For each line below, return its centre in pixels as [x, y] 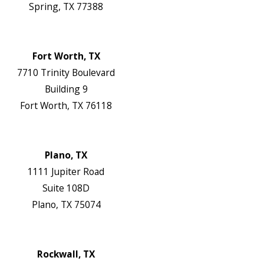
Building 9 [66, 89]
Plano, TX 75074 [66, 205]
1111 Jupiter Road [66, 172]
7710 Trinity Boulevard [66, 73]
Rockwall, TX [66, 254]
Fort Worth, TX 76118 [66, 106]
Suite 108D [66, 188]
